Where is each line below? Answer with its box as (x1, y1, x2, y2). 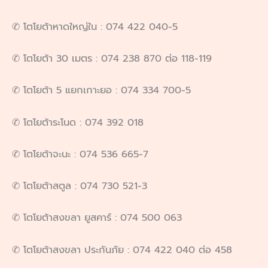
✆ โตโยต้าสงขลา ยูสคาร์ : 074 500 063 (12, 210, 182, 226)
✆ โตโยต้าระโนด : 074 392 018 (12, 114, 144, 130)
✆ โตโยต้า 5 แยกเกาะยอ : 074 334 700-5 (12, 83, 191, 98)
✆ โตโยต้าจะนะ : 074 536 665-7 (12, 146, 148, 162)
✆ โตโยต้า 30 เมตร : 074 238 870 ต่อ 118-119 (12, 51, 212, 66)
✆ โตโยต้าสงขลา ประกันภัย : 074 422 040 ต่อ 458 (12, 242, 232, 257)
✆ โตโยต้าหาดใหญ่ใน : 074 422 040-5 (12, 19, 178, 34)
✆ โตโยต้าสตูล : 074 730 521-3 (12, 178, 147, 194)
